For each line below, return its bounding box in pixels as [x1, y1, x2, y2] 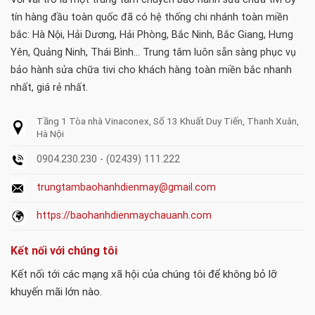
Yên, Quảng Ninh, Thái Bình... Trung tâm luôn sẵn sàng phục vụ [11, 46, 296, 59]
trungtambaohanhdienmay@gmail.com [37, 181, 217, 194]
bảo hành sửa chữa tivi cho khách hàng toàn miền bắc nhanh [11, 64, 292, 77]
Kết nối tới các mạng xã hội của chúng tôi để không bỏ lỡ [11, 268, 277, 281]
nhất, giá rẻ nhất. [11, 82, 88, 94]
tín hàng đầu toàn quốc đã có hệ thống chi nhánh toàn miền [11, 11, 288, 24]
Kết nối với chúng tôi [11, 244, 117, 258]
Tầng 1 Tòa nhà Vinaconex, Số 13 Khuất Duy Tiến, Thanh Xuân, [37, 115, 300, 127]
